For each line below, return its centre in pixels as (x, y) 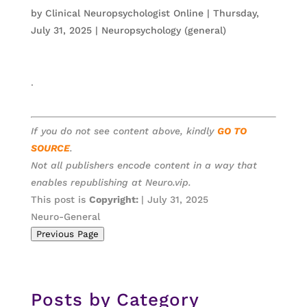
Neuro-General (65, 217)
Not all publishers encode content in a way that (144, 165)
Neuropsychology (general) (163, 30)
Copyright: (115, 199)
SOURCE (50, 148)
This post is (60, 199)
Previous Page (67, 234)
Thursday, (236, 13)
